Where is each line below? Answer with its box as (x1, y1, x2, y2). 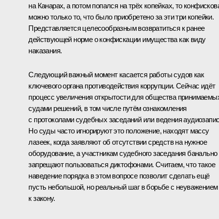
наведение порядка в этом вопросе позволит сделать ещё (28, 172, 210, 180)
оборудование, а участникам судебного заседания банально (28, 149, 218, 158)
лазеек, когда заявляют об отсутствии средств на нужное (28, 138, 207, 147)
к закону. (28, 194, 55, 203)
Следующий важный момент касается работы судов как (28, 70, 204, 79)
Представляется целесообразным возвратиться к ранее (28, 24, 205, 33)
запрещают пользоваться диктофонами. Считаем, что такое (28, 160, 215, 169)
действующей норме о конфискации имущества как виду (28, 35, 206, 44)
